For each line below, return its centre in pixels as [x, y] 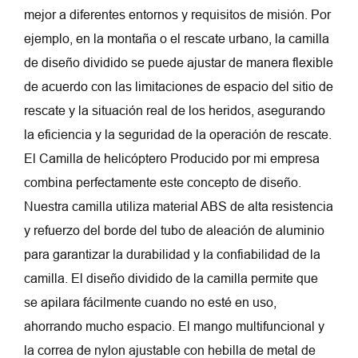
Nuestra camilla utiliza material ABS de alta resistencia [179, 207]
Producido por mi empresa [245, 159]
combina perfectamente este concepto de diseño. [163, 183]
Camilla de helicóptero [105, 159]
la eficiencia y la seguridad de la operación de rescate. [178, 135]
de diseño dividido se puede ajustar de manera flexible [179, 63]
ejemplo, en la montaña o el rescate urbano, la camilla [177, 39]
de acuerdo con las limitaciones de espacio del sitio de [179, 87]
